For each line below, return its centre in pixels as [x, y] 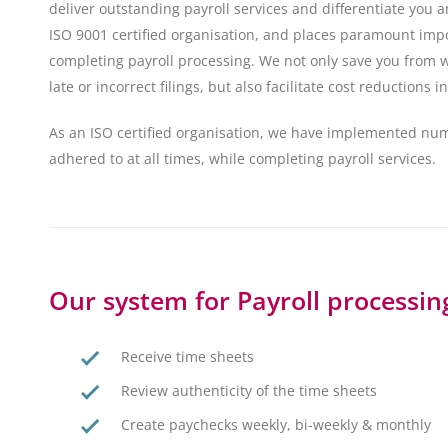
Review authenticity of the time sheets [249, 391]
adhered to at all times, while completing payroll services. [242, 159]
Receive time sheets [187, 357]
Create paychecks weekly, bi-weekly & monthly [276, 425]
